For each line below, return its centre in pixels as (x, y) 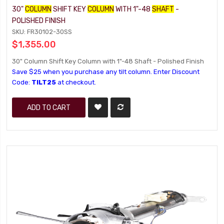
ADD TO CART (49, 107)
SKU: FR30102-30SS (42, 32)
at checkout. (76, 82)
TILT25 (44, 82)
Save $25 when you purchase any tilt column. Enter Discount (106, 72)
